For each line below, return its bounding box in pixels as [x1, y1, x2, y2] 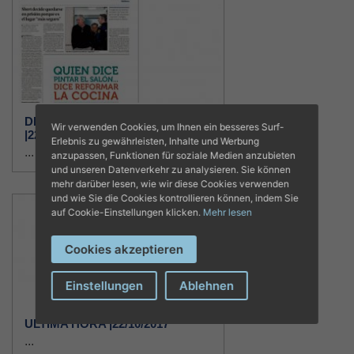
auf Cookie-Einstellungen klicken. [51, 205, 203, 218]
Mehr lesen [202, 205, 252, 218]
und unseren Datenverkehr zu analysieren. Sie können [51, 163, 291, 175]
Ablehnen [179, 277, 234, 293]
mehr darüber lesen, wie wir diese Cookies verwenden [51, 177, 289, 190]
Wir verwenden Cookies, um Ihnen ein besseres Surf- [51, 120, 284, 133]
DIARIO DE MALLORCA [24, 115, 157, 129]
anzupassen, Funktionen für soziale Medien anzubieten [51, 149, 296, 161]
